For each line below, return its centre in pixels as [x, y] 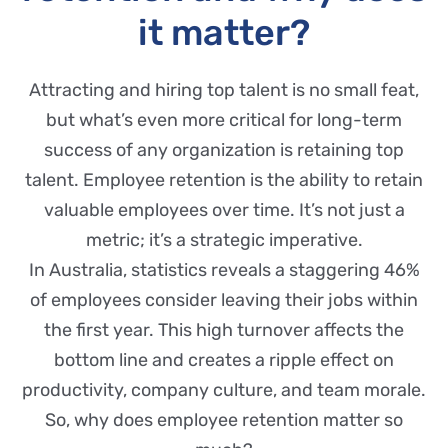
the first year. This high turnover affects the [224, 329]
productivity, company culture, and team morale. [224, 389]
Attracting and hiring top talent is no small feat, [224, 89]
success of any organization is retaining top [224, 149]
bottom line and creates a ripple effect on [224, 359]
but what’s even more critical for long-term [224, 119]
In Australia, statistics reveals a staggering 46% [224, 269]
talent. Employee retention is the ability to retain [224, 179]
